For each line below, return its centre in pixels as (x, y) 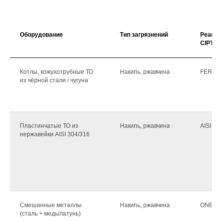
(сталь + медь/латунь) (50, 213)
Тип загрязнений (144, 34)
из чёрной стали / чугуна (54, 80)
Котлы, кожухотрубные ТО (56, 72)
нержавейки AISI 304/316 (55, 134)
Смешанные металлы (51, 205)
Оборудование (41, 34)
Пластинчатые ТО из (49, 126)
